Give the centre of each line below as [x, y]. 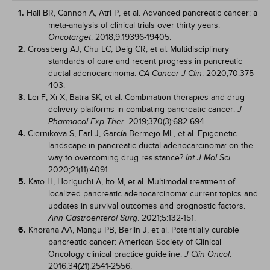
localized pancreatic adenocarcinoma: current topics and [153, 194]
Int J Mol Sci [208, 158]
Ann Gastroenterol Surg [93, 218]
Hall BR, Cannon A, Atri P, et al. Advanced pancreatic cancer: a [142, 13]
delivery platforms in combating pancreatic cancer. [143, 109]
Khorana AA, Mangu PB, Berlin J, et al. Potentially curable [134, 230]
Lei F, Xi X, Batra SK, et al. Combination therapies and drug [136, 97]
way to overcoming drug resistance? [117, 158]
